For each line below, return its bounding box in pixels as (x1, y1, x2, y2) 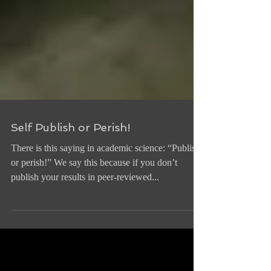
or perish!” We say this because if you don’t (11, 201, 177, 211)
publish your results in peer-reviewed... (11, 215, 159, 226)
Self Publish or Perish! (11, 165, 131, 177)
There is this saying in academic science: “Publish (11, 186, 200, 197)
